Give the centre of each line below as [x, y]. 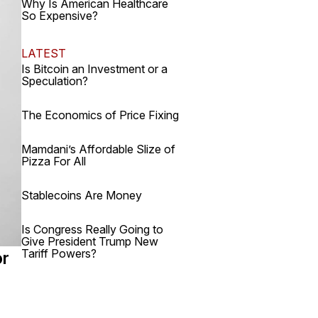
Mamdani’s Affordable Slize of [98, 149]
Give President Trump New [90, 241]
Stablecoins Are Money [82, 195]
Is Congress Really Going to [92, 229]
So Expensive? [60, 16]
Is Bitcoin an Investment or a [94, 69]
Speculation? [55, 81]
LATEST [44, 53]
